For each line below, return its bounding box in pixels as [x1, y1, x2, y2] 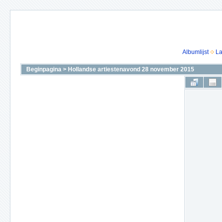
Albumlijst [182, 49, 209, 55]
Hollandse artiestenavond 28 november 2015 [68, 66, 194, 73]
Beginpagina [26, 66, 61, 73]
